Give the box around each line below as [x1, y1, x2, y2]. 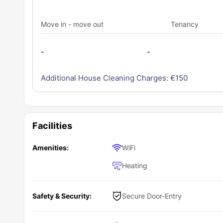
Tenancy [171, 20, 199, 28]
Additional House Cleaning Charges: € [41, 73, 175, 83]
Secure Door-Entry [122, 192, 182, 200]
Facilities [32, 120, 72, 131]
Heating [122, 161, 147, 170]
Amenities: [32, 143, 69, 152]
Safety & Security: [32, 192, 92, 200]
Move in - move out [41, 20, 104, 28]
